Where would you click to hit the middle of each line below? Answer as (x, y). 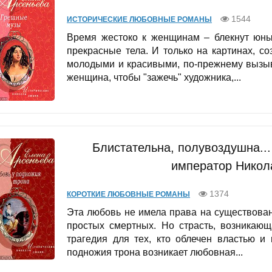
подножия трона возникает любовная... (155, 253)
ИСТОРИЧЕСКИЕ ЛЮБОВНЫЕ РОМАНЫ (139, 19)
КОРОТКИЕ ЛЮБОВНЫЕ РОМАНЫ (128, 195)
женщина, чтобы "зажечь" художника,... (154, 77)
